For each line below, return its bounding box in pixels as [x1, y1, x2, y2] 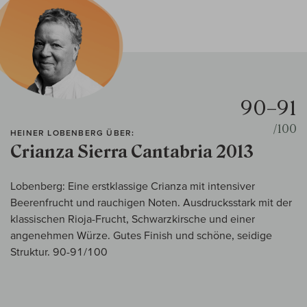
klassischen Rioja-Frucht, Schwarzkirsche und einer [10, 212, 255, 225]
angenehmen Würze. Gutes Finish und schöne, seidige [10, 229, 272, 242]
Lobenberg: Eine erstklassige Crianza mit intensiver [10, 180, 255, 193]
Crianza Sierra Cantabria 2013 [10, 142, 254, 162]
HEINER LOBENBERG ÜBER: [10, 128, 135, 138]
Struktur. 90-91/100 [10, 245, 108, 258]
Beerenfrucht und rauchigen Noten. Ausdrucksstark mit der [10, 196, 292, 209]
